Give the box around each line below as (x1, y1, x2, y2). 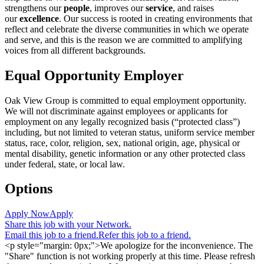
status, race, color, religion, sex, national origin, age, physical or (5, 137, 240, 148)
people (64, 2, 90, 13)
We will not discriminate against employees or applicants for (5, 105, 227, 116)
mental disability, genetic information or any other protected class (5, 148, 245, 159)
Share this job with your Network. (5, 219, 131, 230)
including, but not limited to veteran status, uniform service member (5, 127, 255, 137)
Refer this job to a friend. (98, 230, 191, 240)
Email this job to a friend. (5, 230, 98, 240)
